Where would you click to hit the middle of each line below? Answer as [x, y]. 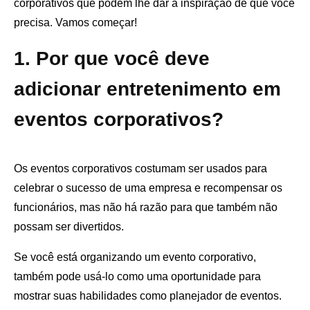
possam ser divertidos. [70, 227]
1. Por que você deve [112, 59]
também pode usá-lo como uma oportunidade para [137, 277]
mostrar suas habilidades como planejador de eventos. [148, 296]
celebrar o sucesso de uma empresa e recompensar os [148, 188]
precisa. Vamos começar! [75, 23]
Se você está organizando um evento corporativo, [135, 257]
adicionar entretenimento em [147, 89]
